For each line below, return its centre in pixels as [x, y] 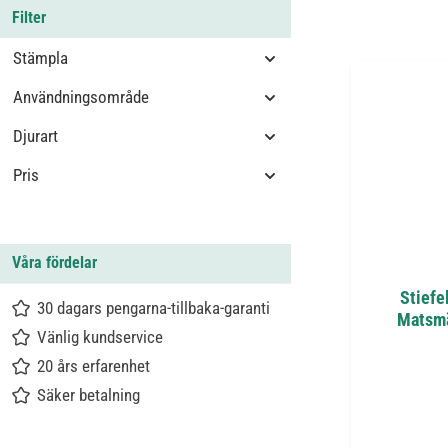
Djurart [35, 136]
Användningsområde [81, 97]
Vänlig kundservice [100, 337]
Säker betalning [88, 395]
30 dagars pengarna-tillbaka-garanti [153, 308]
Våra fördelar [54, 262]
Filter [29, 17]
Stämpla [40, 58]
